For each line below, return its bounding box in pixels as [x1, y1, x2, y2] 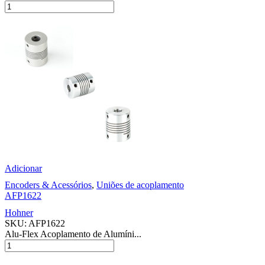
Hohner [5, 208, 33, 218]
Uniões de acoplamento [96, 180, 184, 190]
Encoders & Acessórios [5, 180, 92, 190]
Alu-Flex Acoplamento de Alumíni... [5, 229, 141, 240]
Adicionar [5, 163, 42, 174]
